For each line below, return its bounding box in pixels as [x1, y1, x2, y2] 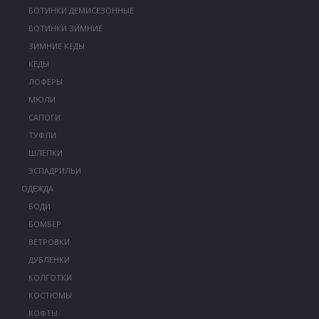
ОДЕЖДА [21, 183, 53, 194]
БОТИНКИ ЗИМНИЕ [28, 23, 103, 33]
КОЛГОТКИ [28, 272, 72, 283]
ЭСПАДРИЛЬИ [28, 165, 81, 176]
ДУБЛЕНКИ [28, 254, 70, 265]
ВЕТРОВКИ [28, 236, 70, 247]
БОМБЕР [28, 219, 61, 229]
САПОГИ [28, 112, 61, 122]
